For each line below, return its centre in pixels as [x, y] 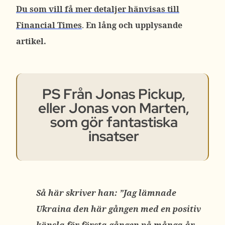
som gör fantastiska [114, 122]
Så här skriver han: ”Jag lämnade [106, 193]
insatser [114, 136]
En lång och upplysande [134, 25]
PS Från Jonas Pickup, [114, 94]
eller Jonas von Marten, [114, 108]
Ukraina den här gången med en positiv [119, 209]
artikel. [31, 41]
